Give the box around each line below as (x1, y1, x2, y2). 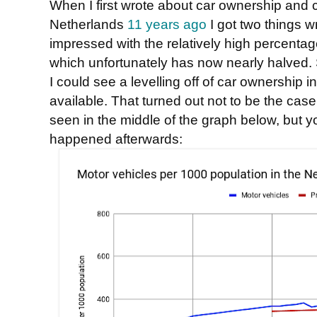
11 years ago (127, 16, 207, 33)
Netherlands (50, 16, 127, 33)
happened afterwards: (50, 131, 183, 147)
